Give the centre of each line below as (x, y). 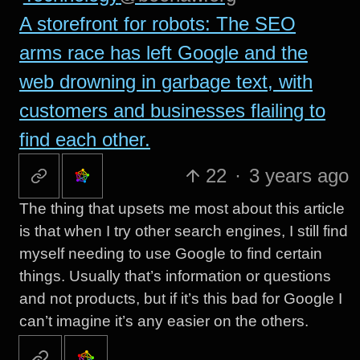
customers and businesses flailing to (172, 110)
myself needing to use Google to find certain (170, 253)
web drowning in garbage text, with (166, 81)
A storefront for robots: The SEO (157, 23)
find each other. (84, 139)
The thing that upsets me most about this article (182, 208)
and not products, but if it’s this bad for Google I (180, 298)
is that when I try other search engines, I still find (183, 231)
